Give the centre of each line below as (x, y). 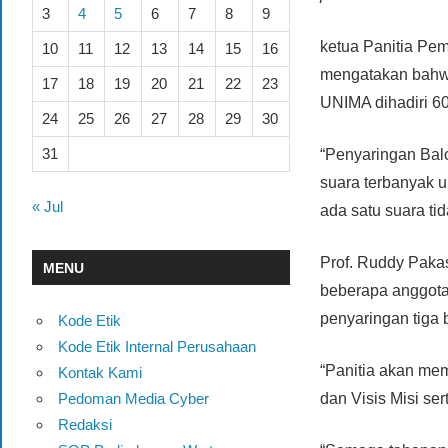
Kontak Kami (99, 372)
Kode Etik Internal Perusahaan (156, 346)
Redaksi (84, 424)
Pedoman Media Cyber (133, 398)
